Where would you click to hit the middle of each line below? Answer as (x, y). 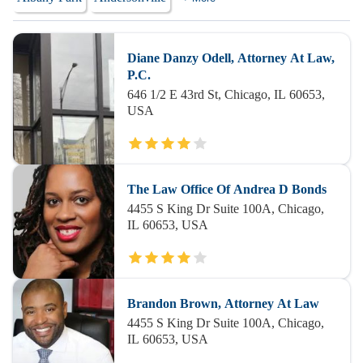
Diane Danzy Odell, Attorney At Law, (231, 58)
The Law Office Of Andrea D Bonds (226, 189)
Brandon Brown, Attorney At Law (223, 303)
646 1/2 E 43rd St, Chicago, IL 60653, (226, 94)
